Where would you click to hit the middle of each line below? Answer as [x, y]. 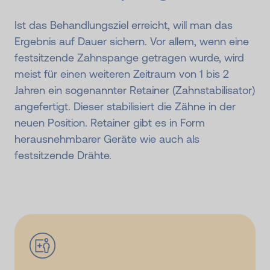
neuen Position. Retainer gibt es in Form [110, 122]
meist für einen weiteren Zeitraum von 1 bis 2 [122, 74]
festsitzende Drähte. [63, 155]
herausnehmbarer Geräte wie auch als [107, 139]
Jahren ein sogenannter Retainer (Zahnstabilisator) [135, 90]
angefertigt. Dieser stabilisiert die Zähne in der [125, 106]
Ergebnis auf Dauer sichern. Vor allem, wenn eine [132, 41]
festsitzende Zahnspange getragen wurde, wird [129, 57]
